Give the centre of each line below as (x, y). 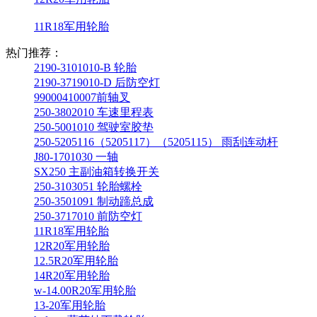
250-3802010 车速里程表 (94, 112)
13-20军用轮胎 (70, 305)
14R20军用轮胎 (72, 275)
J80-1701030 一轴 (76, 156)
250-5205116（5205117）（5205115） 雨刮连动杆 (156, 142)
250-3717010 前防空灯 (88, 216)
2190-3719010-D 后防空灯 (97, 82)
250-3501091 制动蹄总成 (94, 201)
